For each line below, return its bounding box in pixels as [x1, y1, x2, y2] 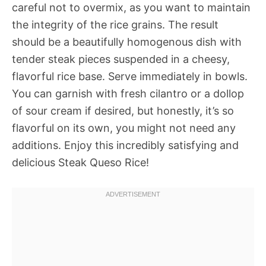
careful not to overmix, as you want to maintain [12, 1, 251, 14]
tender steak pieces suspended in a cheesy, [12, 53, 230, 65]
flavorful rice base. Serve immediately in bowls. [12, 70, 248, 83]
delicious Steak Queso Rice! [12, 156, 149, 169]
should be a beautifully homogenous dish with [12, 36, 242, 48]
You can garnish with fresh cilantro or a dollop [12, 87, 244, 100]
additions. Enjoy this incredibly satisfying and [12, 139, 239, 151]
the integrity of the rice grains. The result [12, 18, 218, 31]
